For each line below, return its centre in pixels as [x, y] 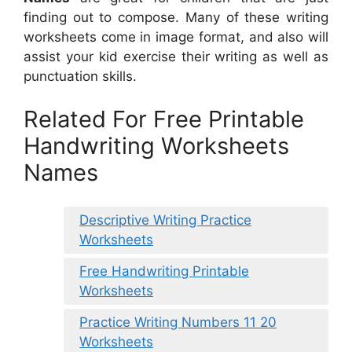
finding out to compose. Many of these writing [176, 17]
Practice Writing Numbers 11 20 [178, 322]
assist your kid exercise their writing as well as [176, 56]
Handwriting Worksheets [156, 146]
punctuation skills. [80, 76]
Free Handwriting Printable [164, 271]
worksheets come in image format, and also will [176, 37]
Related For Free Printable [164, 119]
